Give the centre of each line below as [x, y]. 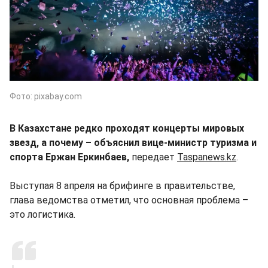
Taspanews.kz [207, 157]
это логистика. [42, 214]
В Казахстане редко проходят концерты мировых [127, 128]
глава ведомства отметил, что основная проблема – [129, 200]
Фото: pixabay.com [46, 96]
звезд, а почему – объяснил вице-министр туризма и [133, 142]
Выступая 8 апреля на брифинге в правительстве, [122, 185]
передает [153, 157]
